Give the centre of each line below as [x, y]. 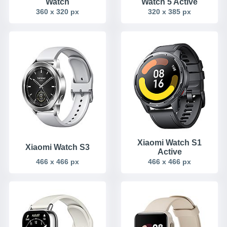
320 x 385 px [169, 11]
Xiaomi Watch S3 [58, 147]
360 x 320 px [58, 11]
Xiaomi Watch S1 [169, 143]
